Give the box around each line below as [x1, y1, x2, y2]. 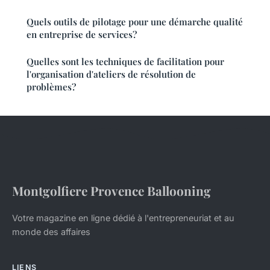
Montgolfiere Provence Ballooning [12, 181, 211, 199]
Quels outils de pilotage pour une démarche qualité [27, 15, 243, 28]
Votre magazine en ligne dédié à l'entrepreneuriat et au [12, 212, 234, 223]
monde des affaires [12, 226, 90, 237]
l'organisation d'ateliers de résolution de [27, 67, 196, 80]
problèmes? [27, 80, 76, 93]
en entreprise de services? [27, 28, 137, 40]
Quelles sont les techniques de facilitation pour [27, 55, 224, 67]
